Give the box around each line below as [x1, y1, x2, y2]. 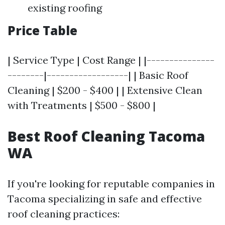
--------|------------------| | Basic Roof [8, 69, 188, 82]
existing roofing [28, 2, 102, 15]
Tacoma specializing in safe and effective [8, 192, 202, 205]
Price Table [8, 22, 77, 39]
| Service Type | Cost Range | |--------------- [8, 54, 214, 67]
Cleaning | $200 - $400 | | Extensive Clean [8, 84, 202, 97]
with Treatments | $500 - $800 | [8, 99, 156, 112]
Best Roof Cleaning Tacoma [8, 127, 205, 146]
